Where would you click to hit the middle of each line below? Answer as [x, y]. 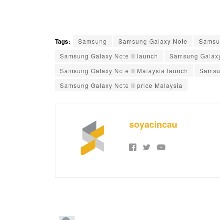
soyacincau [153, 124]
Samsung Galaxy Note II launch [109, 55]
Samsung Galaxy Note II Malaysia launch [124, 70]
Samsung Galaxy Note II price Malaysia [121, 85]
